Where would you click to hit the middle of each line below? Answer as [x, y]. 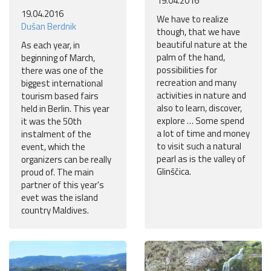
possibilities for [187, 70]
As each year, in [51, 45]
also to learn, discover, [199, 108]
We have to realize [193, 19]
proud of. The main [57, 172]
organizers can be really [66, 160]
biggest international [62, 83]
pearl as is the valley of [201, 159]
